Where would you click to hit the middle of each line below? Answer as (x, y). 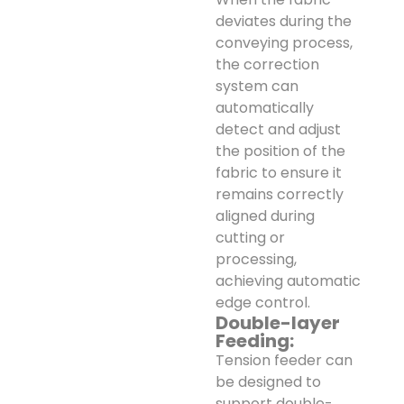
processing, (256, 259)
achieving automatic (288, 280)
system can (257, 86)
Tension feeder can (284, 360)
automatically (265, 107)
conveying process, (284, 42)
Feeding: (255, 340)
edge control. (263, 302)
